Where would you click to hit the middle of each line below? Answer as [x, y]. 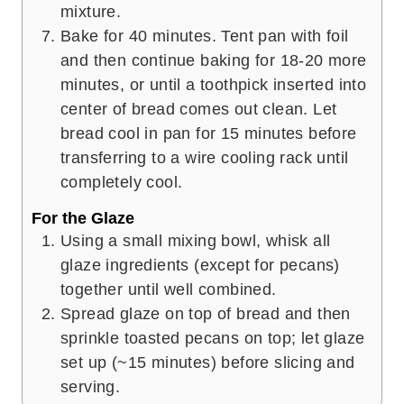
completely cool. [122, 183]
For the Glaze [83, 218]
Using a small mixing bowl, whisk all [196, 240]
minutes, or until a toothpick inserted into [214, 85]
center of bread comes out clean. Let [199, 110]
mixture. [91, 12]
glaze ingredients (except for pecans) [200, 265]
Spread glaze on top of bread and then [206, 313]
